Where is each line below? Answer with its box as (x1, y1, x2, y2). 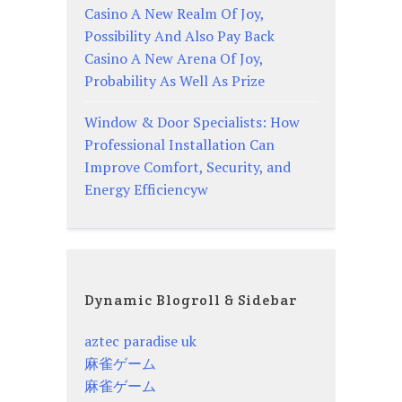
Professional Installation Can (84, 134, 275, 154)
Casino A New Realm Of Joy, (84, 3, 264, 23)
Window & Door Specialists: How (84, 111, 300, 132)
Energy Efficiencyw (84, 179, 208, 199)
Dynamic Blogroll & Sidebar (84, 290, 297, 310)
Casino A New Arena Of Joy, (84, 48, 263, 68)
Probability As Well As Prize (84, 70, 265, 91)
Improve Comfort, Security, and (84, 156, 291, 177)
